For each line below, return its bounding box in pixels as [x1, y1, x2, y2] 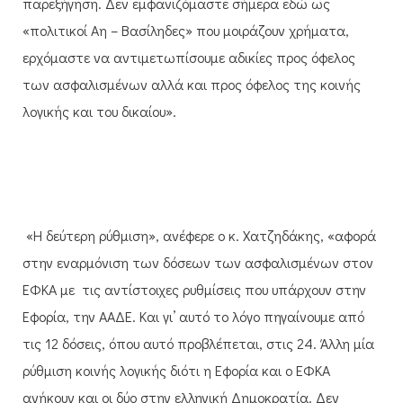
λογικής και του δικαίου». [22, 101, 176, 121]
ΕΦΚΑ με [22, 279, 75, 299]
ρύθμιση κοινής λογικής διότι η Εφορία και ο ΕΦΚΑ [22, 360, 330, 380]
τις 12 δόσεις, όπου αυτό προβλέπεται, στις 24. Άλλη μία [22, 333, 374, 353]
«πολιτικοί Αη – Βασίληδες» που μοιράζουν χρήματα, [22, 20, 349, 40]
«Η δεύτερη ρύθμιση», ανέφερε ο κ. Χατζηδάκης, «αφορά [22, 225, 376, 245]
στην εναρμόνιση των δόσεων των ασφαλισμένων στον [22, 252, 373, 272]
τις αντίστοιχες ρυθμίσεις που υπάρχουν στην [82, 279, 366, 299]
